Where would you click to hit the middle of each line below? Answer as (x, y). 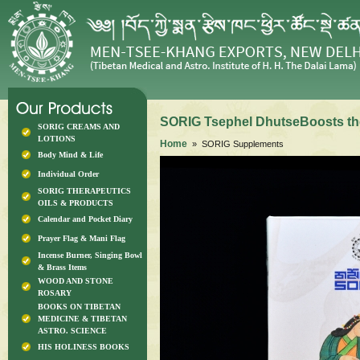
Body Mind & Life (70, 155)
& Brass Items (62, 267)
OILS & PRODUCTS (76, 203)
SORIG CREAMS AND (79, 127)
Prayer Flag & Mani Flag (82, 238)
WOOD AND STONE (76, 281)
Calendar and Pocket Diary (85, 219)
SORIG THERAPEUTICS (84, 191)
